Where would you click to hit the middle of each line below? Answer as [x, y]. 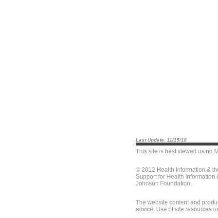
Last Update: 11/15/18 [161, 140]
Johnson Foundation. [164, 183]
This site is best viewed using [175, 151]
